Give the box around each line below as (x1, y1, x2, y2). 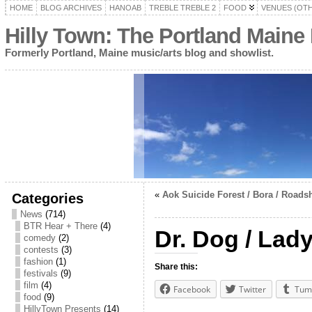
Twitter (238, 283, 266, 295)
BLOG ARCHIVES (40, 3, 102, 12)
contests (23, 244, 58, 255)
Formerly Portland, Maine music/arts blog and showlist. (4, 47, 274, 58)
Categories (11, 190, 84, 206)
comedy (23, 233, 56, 243)
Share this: (154, 262, 198, 272)
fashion (23, 256, 53, 267)
